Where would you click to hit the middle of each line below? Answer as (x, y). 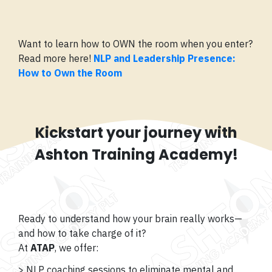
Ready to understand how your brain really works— (130, 219)
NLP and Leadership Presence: (165, 59)
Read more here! (56, 59)
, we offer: (76, 248)
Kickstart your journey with (136, 133)
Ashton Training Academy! (136, 155)
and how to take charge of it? (82, 233)
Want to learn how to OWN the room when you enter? (135, 44)
